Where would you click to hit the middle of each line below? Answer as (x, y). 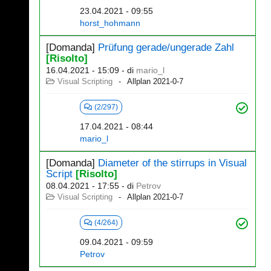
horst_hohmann (110, 23)
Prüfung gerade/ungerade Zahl (166, 47)
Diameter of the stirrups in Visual (172, 163)
